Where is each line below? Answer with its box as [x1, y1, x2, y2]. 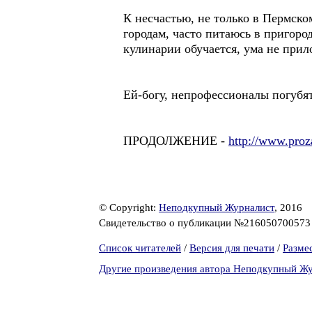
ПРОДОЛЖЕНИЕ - [123, 134, 228, 148]
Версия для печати [189, 242, 274, 253]
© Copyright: [99, 202, 159, 213]
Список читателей [99, 242, 181, 253]
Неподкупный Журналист [159, 202, 274, 213]
